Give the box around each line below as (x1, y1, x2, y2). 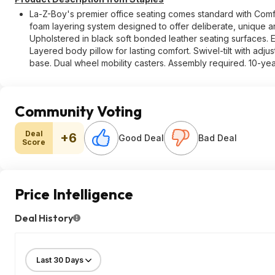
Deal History (15, 212, 73, 224)
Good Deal (118, 133, 164, 143)
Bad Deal (198, 133, 237, 143)
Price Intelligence (15, 185, 133, 203)
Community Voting (15, 102, 142, 120)
